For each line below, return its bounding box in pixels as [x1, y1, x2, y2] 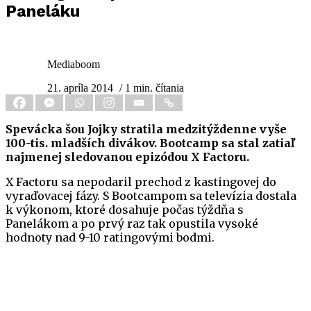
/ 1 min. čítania [119, 82, 184, 94]
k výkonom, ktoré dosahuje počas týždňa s [6, 203, 244, 217]
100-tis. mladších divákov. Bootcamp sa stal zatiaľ [6, 136, 294, 151]
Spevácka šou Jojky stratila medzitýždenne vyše [6, 122, 287, 137]
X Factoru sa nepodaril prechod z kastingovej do [6, 175, 276, 190]
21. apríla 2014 [47, 82, 113, 94]
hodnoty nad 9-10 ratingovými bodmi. [6, 230, 215, 245]
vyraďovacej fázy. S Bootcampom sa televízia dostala [6, 189, 296, 203]
